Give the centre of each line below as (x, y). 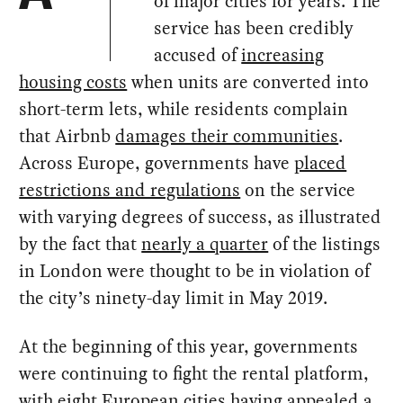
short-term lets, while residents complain (184, 109)
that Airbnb (67, 136)
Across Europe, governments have (157, 163)
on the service (298, 190)
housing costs (73, 82)
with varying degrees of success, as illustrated (201, 217)
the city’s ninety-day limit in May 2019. (174, 298)
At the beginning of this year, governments (189, 346)
